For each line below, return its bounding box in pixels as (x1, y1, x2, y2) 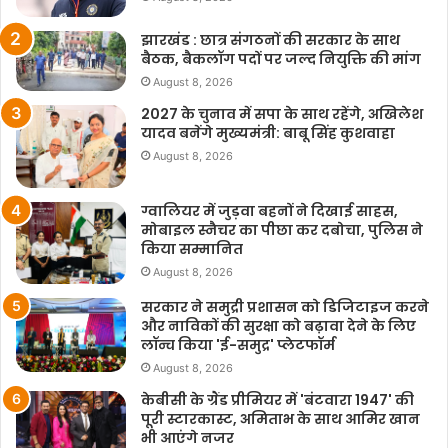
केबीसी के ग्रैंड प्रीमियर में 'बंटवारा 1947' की (141, 390, 414, 411)
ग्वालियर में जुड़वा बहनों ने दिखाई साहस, (141, 200, 398, 221)
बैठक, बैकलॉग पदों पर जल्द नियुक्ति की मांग (141, 48, 421, 69)
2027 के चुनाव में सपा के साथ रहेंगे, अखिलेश (141, 104, 423, 125)
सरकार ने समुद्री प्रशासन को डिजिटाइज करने (141, 297, 429, 318)
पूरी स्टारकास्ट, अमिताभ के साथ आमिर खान (141, 409, 420, 430)
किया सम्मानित (141, 238, 243, 259)
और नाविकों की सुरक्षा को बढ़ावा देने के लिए (141, 316, 416, 337)
